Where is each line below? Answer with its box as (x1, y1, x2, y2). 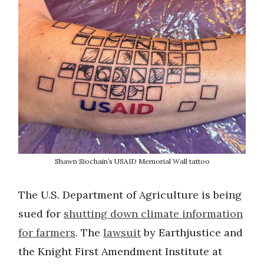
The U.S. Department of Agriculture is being (18, 188, 242, 202)
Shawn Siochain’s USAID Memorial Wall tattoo (54, 157, 210, 166)
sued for (18, 207, 64, 221)
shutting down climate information (64, 207, 243, 221)
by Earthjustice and (141, 226, 243, 240)
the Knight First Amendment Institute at (18, 245, 222, 259)
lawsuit (103, 226, 141, 240)
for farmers (18, 226, 75, 240)
